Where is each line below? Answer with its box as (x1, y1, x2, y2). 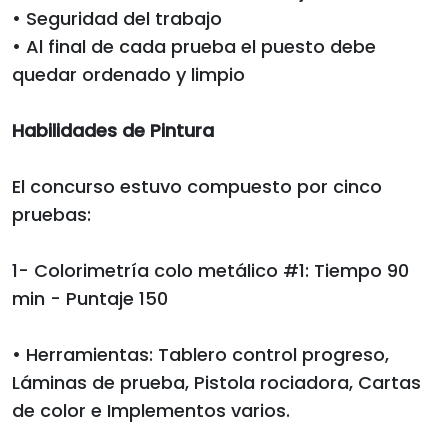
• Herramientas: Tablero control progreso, (12, 341, 389, 367)
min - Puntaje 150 (12, 285, 168, 311)
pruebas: (12, 201, 91, 227)
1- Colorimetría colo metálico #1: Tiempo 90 (12, 257, 409, 283)
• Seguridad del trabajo (12, 5, 222, 31)
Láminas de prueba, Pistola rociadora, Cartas (12, 369, 421, 395)
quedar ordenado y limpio (12, 61, 245, 87)
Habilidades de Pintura (12, 117, 214, 143)
